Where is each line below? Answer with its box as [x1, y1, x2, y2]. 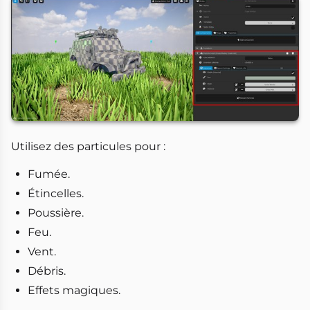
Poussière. [28, 206, 84, 220]
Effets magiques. [28, 284, 120, 298]
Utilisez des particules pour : [11, 140, 165, 154]
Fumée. [28, 167, 70, 181]
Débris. [28, 264, 66, 278]
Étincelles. [28, 187, 84, 201]
